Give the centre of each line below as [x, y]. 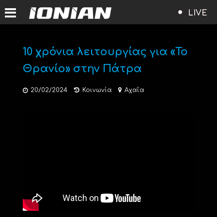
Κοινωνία [97, 90]
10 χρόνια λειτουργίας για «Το [105, 52]
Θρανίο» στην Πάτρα [82, 69]
